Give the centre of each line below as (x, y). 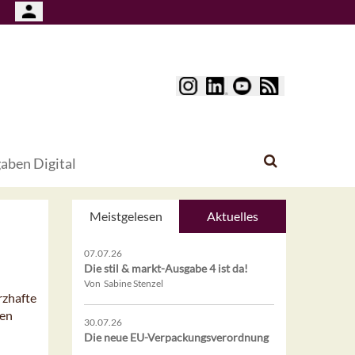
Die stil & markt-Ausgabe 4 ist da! (166, 269)
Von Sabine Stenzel (124, 284)
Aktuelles (233, 216)
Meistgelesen (126, 216)
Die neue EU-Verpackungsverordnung (176, 338)
